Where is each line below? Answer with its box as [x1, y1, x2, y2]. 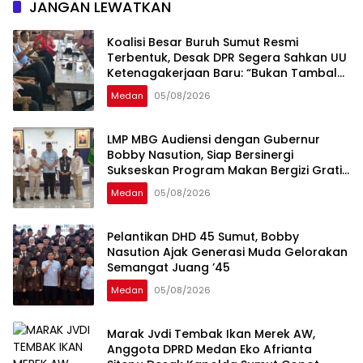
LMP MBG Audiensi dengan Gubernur [107, 130, 320, 147]
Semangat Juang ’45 [107, 258, 230, 275]
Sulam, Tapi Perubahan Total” [107, 79, 283, 96]
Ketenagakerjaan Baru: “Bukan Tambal [107, 64, 337, 81]
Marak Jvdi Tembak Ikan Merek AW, [107, 325, 315, 342]
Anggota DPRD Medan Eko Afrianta [107, 340, 312, 357]
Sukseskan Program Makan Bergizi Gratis [107, 161, 348, 178]
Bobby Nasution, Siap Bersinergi [107, 146, 293, 163]
